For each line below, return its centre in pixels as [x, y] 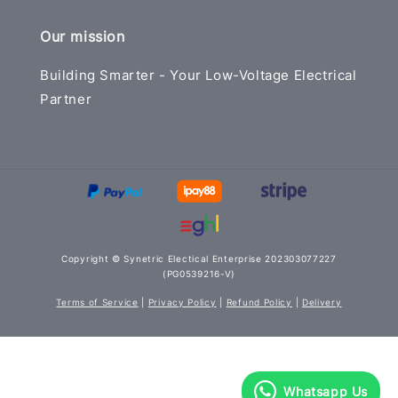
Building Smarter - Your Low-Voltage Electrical [199, 76]
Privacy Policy [182, 302]
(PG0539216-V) [199, 273]
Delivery [322, 302]
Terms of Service [97, 302]
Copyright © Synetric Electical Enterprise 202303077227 [199, 258]
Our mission [83, 37]
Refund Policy [259, 302]
